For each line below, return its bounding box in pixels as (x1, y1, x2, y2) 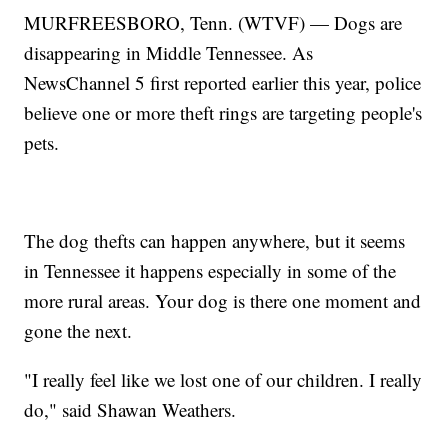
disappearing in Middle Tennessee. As (24, 40, 314, 66)
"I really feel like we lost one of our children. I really (24, 367, 423, 393)
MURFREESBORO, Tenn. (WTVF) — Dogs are (24, 10, 403, 36)
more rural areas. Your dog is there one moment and (24, 288, 422, 314)
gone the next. (24, 318, 133, 344)
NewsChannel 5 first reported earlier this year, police (24, 70, 422, 96)
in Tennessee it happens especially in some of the (24, 258, 397, 284)
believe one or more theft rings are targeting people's (24, 100, 423, 126)
